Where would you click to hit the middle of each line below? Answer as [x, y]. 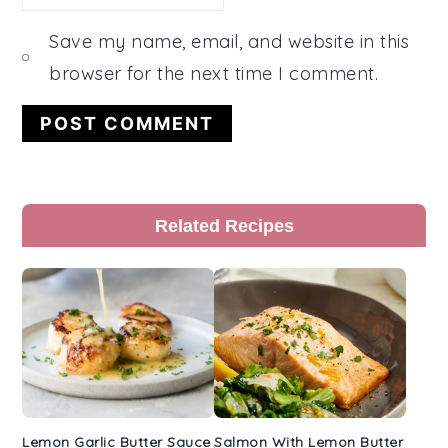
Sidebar [73, 256]
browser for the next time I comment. [214, 73]
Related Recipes [224, 225]
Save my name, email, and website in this [229, 41]
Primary [74, 220]
